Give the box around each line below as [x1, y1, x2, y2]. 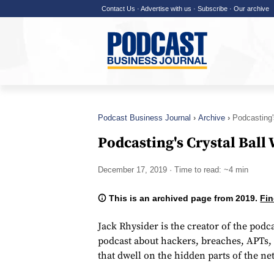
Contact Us [101, 5, 135, 12]
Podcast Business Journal [98, 113, 191, 122]
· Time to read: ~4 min [167, 165, 248, 175]
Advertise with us [140, 5, 191, 12]
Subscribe [197, 5, 228, 12]
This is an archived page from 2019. [106, 193, 261, 204]
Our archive [233, 5, 269, 12]
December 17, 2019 [98, 165, 167, 175]
